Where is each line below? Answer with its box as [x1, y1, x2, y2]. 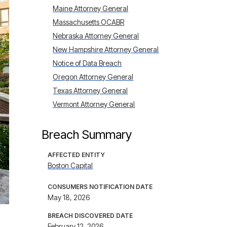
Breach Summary [42, 127, 132, 142]
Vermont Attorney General [53, 100, 135, 108]
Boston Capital [48, 161, 93, 170]
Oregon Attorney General [53, 72, 134, 81]
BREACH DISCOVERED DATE [48, 212, 133, 219]
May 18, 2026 [48, 193, 90, 202]
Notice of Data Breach [53, 59, 122, 67]
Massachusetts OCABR [53, 18, 125, 26]
